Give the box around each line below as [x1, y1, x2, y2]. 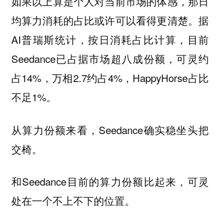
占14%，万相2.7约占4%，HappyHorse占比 [11, 70, 209, 85]
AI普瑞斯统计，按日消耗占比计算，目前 [11, 32, 209, 47]
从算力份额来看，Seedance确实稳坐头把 [11, 122, 209, 137]
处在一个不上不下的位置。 [11, 193, 135, 208]
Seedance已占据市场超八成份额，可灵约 [11, 51, 209, 66]
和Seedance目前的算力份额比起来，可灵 [11, 174, 209, 189]
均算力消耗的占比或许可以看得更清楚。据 [11, 13, 209, 28]
